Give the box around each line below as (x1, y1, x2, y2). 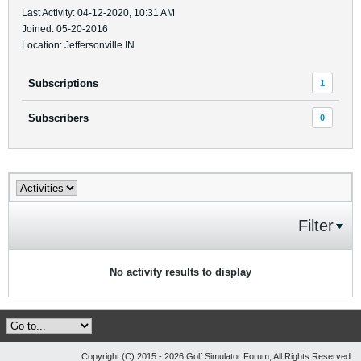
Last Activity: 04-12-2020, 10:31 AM (22, 7, 175, 19)
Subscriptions (28, 77, 98, 89)
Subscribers (28, 111, 89, 124)
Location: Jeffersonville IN (22, 39, 135, 51)
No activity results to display (110, 266, 251, 278)
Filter (298, 217, 334, 234)
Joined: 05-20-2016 (22, 23, 108, 35)
